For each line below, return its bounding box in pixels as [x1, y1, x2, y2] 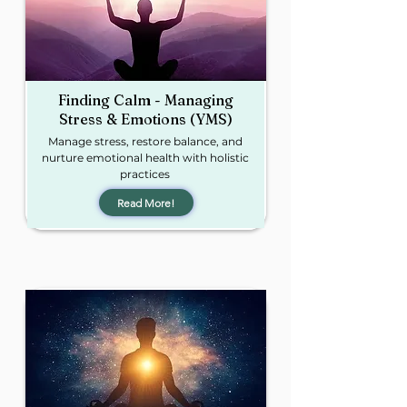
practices [120, 167, 170, 181]
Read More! [117, 195, 174, 210]
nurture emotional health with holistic [41, 151, 249, 164]
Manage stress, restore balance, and [47, 134, 243, 148]
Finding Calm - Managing [58, 91, 233, 109]
